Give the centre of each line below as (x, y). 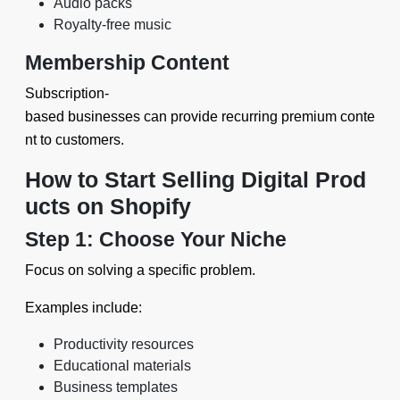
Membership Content (127, 62)
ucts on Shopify (108, 206)
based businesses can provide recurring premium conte (200, 117)
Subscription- (67, 93)
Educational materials (122, 366)
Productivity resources (124, 344)
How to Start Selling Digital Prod (196, 179)
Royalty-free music (112, 25)
